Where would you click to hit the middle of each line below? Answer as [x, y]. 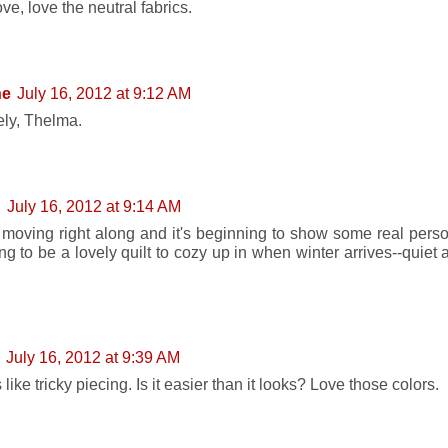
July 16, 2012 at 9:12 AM [104, 92]
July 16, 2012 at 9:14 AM [94, 206]
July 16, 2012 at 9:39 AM [93, 357]
